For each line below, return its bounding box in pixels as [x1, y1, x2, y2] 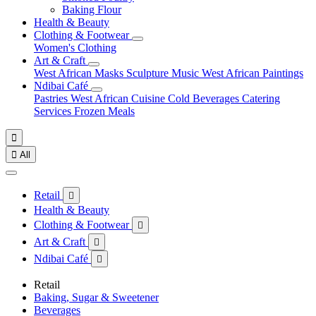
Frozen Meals [74, 105, 135, 117]
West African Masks [34, 67, 126, 79]
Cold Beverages [168, 92, 242, 104]
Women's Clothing [34, 42, 116, 54]
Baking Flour [62, 4, 121, 16]
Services [34, 105, 74, 117]
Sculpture [126, 67, 171, 79]
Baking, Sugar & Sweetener [34, 291, 159, 303]
